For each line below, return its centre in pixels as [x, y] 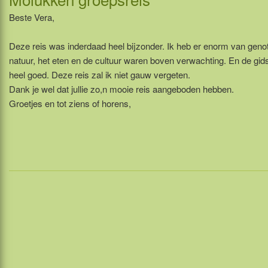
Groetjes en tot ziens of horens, [70, 103]
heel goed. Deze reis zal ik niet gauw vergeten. [100, 74]
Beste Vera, [32, 17]
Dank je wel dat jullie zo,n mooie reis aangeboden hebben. [121, 89]
